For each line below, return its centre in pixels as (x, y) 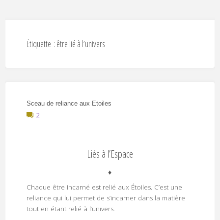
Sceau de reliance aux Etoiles (69, 103)
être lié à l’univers (81, 44)
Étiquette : (41, 44)
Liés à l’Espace (110, 153)
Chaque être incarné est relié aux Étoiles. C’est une (104, 187)
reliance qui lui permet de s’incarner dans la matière (106, 198)
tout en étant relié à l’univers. (70, 209)
